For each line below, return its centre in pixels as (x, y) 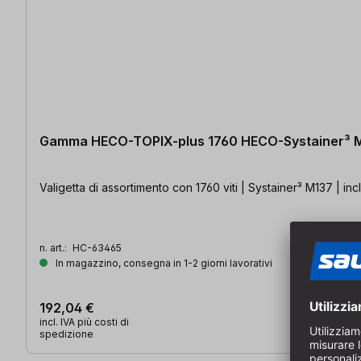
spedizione (66, 334)
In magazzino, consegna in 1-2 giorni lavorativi (163, 263)
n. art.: (54, 247)
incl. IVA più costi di (84, 322)
